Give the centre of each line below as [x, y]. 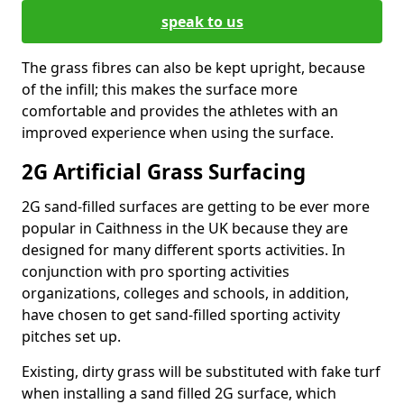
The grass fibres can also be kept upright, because [193, 68]
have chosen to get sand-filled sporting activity [181, 315]
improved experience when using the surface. [178, 133]
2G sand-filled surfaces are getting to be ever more [196, 207]
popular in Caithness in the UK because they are [185, 228]
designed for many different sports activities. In [184, 250]
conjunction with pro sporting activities [156, 271]
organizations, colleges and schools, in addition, [185, 293]
